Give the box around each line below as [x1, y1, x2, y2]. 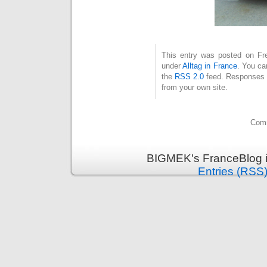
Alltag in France [182, 61, 237, 70]
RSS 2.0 [175, 72, 204, 81]
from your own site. [162, 82, 228, 92]
